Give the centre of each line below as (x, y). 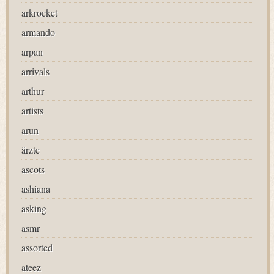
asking (34, 208)
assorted (37, 247)
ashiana (36, 189)
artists (32, 110)
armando (38, 32)
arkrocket (39, 13)
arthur (33, 91)
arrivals (35, 71)
